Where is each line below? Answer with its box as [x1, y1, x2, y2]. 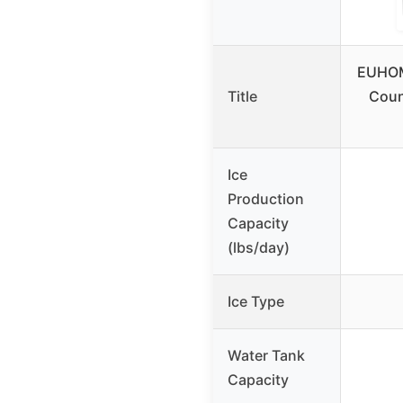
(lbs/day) [228, 238, 290, 257]
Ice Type [228, 292, 284, 311]
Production [228, 190, 304, 209]
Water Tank [228, 346, 305, 365]
